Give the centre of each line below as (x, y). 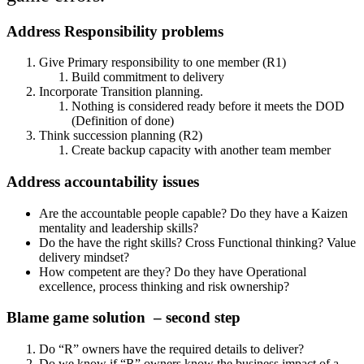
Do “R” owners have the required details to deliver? (171, 349)
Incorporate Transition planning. (121, 92)
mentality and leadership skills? (119, 227)
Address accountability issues (103, 181)
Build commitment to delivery (148, 77)
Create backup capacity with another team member (201, 150)
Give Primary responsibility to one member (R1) (162, 63)
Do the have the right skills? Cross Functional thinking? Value (197, 242)
